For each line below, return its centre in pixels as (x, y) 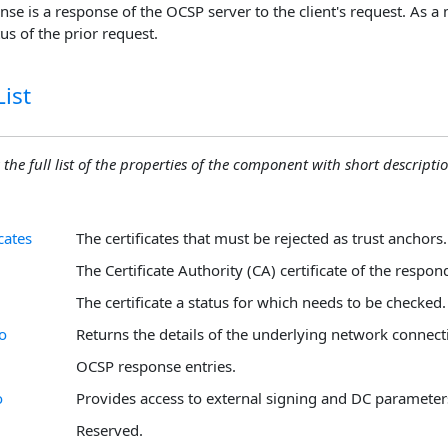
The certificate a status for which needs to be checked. (261, 301)
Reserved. (109, 429)
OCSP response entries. (156, 365)
